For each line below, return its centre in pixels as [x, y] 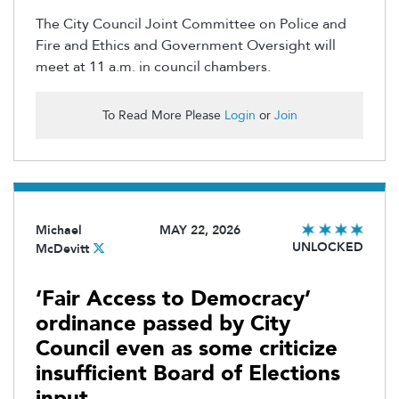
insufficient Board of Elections [188, 374]
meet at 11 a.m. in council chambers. [153, 67]
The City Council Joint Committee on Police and [191, 24]
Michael [59, 231]
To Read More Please [163, 116]
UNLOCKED [328, 248]
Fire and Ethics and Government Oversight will [186, 46]
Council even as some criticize [187, 349]
